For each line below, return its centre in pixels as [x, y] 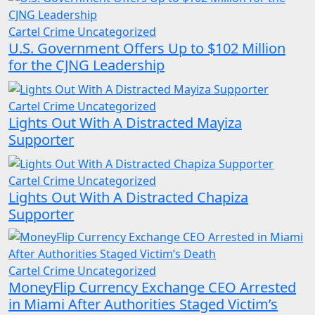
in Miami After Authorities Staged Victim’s [143, 304]
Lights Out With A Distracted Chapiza [128, 197]
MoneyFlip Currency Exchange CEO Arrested [152, 287]
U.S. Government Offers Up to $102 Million [147, 49]
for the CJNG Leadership [86, 65]
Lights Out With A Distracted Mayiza [125, 123]
